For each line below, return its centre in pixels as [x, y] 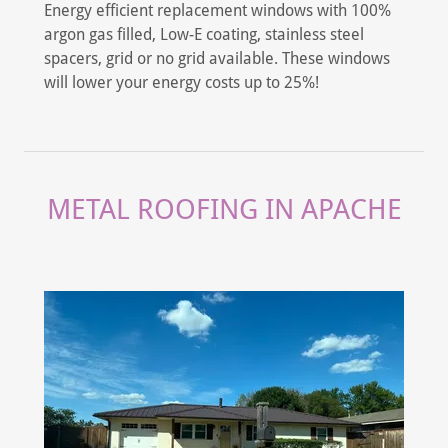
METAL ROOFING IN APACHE [224, 209]
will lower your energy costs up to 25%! [183, 82]
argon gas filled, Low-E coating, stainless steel [204, 34]
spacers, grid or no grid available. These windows [217, 58]
